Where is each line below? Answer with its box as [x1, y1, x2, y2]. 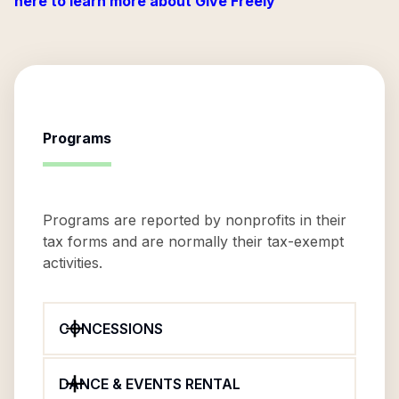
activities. [43, 254, 102, 272]
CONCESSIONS [59, 320, 163, 338]
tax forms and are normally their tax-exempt [43, 232, 344, 250]
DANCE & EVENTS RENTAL [59, 375, 240, 393]
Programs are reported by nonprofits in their [43, 211, 346, 229]
